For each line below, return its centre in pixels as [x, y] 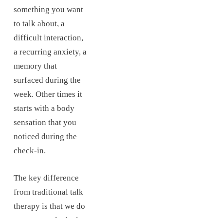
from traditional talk [48, 192]
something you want [48, 10]
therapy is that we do [49, 206]
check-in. [30, 151]
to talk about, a [39, 24]
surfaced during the [47, 80]
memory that [35, 66]
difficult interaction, [48, 38]
